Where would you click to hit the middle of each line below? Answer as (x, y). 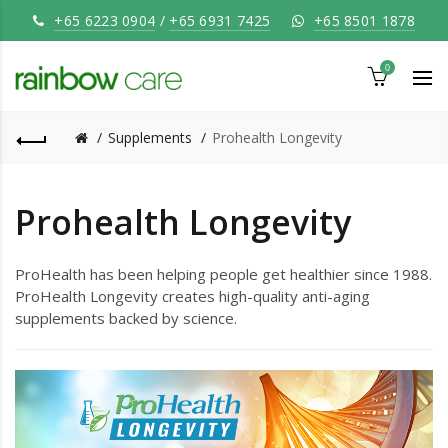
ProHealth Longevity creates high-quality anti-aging (192, 296)
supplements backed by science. (126, 318)
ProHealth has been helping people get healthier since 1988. (223, 274)
